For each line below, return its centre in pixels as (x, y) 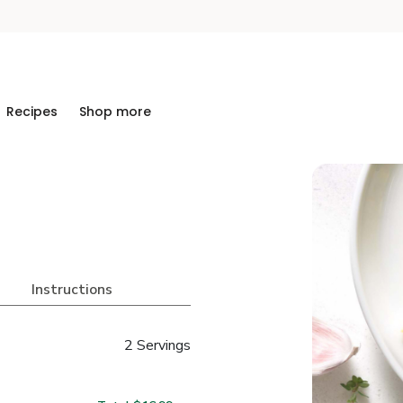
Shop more (115, 112)
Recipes (32, 112)
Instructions (72, 290)
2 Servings (157, 345)
